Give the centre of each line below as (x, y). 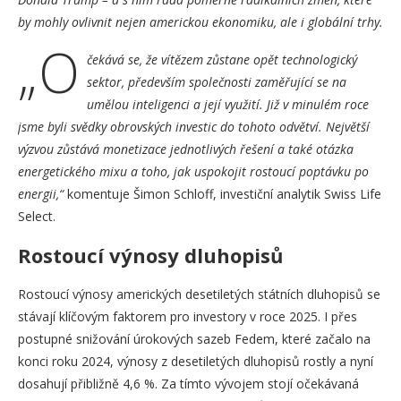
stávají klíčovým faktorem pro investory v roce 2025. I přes (188, 317)
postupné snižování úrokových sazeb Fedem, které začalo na (194, 339)
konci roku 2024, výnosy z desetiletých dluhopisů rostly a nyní (196, 362)
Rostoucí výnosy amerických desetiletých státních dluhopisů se (199, 294)
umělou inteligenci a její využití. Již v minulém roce (228, 105)
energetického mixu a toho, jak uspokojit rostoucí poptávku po (193, 172)
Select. (37, 217)
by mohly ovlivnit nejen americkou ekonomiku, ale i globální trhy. (200, 22)
